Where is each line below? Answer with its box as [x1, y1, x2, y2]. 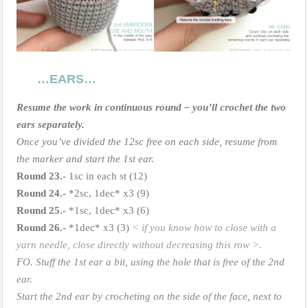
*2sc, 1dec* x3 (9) [66, 187, 149, 199]
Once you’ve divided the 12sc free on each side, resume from [16, 135, 277, 147]
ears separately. [16, 118, 85, 130]
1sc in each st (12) [66, 170, 147, 181]
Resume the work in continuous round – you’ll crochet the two [16, 101, 286, 113]
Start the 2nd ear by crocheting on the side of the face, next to [16, 290, 282, 302]
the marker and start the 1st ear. [16, 153, 154, 164]
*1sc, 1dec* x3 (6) [66, 204, 149, 216]
